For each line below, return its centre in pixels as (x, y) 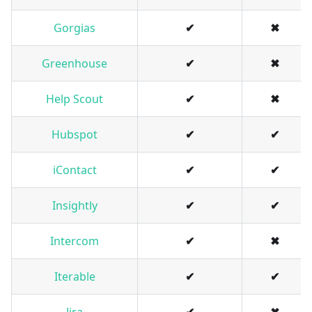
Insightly (75, 206)
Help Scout (75, 99)
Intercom (75, 241)
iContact (75, 170)
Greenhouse (75, 64)
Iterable (75, 277)
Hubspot (75, 135)
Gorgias (75, 28)
